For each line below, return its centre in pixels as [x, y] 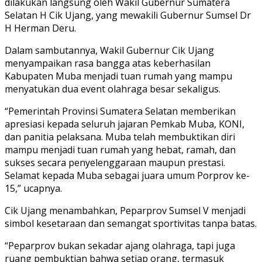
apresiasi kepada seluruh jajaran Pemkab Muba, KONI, [125, 124]
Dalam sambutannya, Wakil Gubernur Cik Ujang [109, 50]
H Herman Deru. [40, 28]
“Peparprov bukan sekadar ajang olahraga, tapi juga [120, 245]
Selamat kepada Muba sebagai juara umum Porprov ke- [127, 175]
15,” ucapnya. [33, 188]
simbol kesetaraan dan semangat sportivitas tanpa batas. [131, 223]
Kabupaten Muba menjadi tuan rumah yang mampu [118, 76]
